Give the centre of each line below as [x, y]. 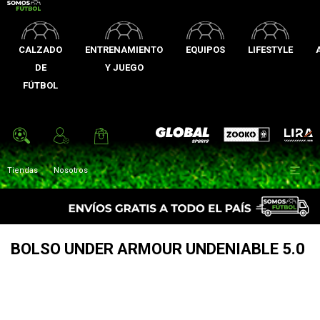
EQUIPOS [205, 50]
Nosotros [71, 170]
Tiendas [22, 170]
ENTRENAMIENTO [124, 50]
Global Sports [181, 135]
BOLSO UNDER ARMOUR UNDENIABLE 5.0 [158, 249]
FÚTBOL [40, 85]
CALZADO [40, 50]
